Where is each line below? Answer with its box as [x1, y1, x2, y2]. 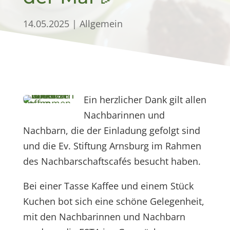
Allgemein [79, 17, 123, 30]
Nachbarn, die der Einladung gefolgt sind [23, 124, 200, 137]
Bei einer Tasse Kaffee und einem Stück [23, 180, 194, 192]
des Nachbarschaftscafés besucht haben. [23, 155, 201, 167]
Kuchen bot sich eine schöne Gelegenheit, [23, 195, 204, 207]
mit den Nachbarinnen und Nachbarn [23, 210, 185, 223]
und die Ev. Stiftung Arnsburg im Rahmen [23, 140, 201, 152]
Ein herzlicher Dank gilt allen [84, 93, 207, 106]
